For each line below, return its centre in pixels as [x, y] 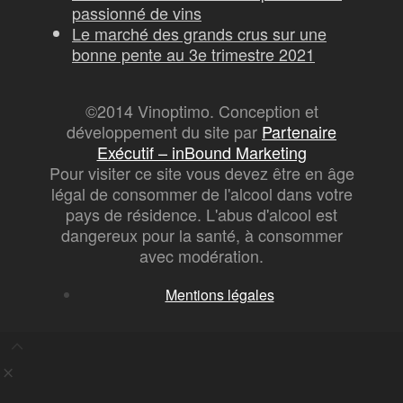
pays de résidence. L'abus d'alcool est [201, 214]
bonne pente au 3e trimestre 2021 [193, 54]
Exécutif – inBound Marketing [201, 152]
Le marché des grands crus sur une [199, 33]
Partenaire [299, 131]
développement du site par [164, 131]
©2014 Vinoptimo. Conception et [201, 111]
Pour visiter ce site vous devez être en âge [201, 173]
